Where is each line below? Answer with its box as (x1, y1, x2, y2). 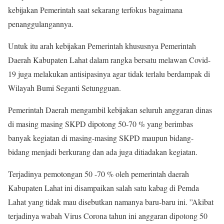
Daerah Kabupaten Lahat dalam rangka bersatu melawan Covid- (8, 54, 210, 65)
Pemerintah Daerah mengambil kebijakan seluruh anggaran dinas (8, 104, 212, 115)
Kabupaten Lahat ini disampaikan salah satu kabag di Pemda (8, 182, 199, 193)
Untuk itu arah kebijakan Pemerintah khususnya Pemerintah (8, 40, 196, 51)
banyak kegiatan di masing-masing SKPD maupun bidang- (8, 132, 193, 143)
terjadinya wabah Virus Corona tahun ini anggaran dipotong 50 (8, 210, 207, 221)
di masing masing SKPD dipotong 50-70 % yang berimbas (8, 118, 193, 129)
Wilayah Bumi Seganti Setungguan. (8, 82, 121, 93)
